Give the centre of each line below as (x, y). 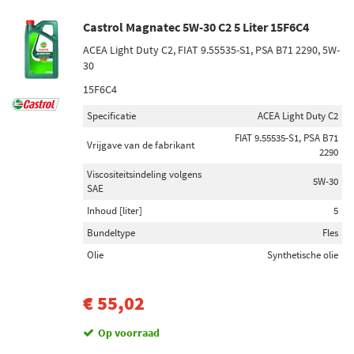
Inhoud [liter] (115, 211)
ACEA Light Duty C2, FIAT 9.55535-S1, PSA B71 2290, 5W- (211, 50)
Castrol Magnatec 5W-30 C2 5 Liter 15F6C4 (196, 27)
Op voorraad (129, 333)
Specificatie (111, 116)
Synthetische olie (303, 255)
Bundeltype (111, 233)
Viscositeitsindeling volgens (144, 174)
